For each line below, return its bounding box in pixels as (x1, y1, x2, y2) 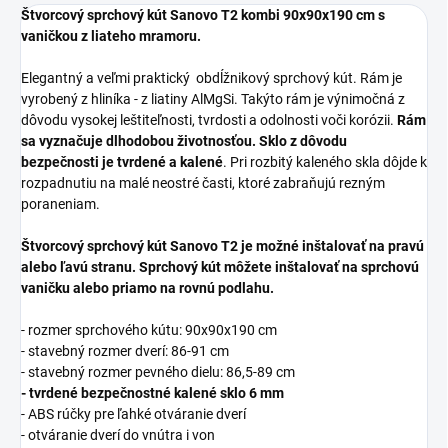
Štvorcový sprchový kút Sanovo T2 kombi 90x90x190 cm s (21, 7, 385, 23)
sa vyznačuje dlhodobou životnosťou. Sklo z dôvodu (21, 133, 347, 149)
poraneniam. (21, 196, 100, 212)
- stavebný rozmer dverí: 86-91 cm (21, 343, 229, 359)
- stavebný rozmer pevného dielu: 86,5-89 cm (21, 364, 295, 380)
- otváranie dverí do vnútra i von (21, 427, 215, 443)
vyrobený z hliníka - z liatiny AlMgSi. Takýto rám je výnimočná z (21, 91, 405, 107)
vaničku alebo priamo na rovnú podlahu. (21, 280, 274, 296)
